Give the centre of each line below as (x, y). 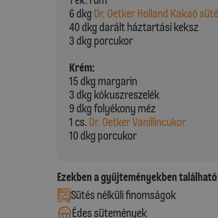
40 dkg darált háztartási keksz (134, 27)
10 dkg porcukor (103, 136)
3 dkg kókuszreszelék (114, 95)
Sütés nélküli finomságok (123, 195)
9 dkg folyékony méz (112, 108)
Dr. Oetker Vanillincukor (137, 122)
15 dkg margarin (103, 81)
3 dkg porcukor (101, 41)
